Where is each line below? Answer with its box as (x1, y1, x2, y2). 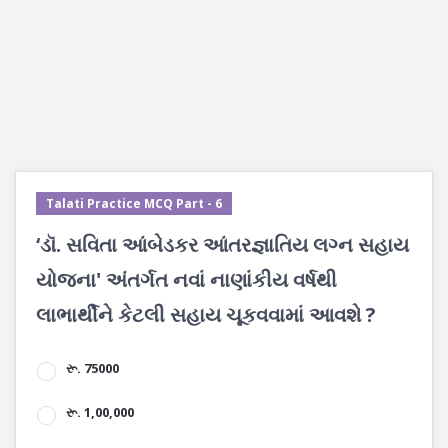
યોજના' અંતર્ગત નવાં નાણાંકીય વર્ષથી (36, 266, 337, 293)
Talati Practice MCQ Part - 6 (46, 195, 222, 212)
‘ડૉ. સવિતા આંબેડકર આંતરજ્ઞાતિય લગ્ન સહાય (36, 231, 409, 258)
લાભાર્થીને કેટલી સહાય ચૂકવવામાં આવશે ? (36, 301, 376, 328)
